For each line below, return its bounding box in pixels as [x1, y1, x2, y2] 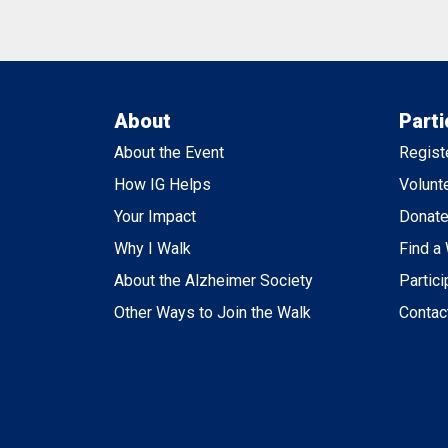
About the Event [114, 142, 224, 162]
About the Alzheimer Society [114, 270, 313, 290]
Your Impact [114, 206, 196, 226]
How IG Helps [114, 174, 211, 194]
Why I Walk [114, 238, 191, 258]
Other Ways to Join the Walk [114, 302, 311, 322]
